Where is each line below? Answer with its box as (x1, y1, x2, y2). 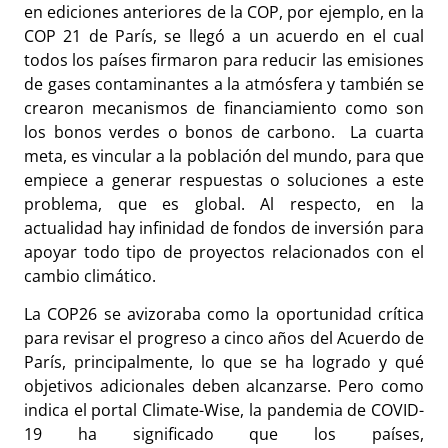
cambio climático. (24, 265, 156, 288)
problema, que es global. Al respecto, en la (24, 193, 424, 216)
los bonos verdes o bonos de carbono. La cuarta (24, 121, 424, 144)
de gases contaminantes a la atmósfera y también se (24, 73, 424, 96)
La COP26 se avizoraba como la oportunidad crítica (24, 303, 424, 326)
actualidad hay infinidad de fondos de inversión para (24, 217, 424, 240)
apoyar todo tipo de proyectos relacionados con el (24, 241, 424, 264)
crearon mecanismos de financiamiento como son (24, 97, 424, 120)
